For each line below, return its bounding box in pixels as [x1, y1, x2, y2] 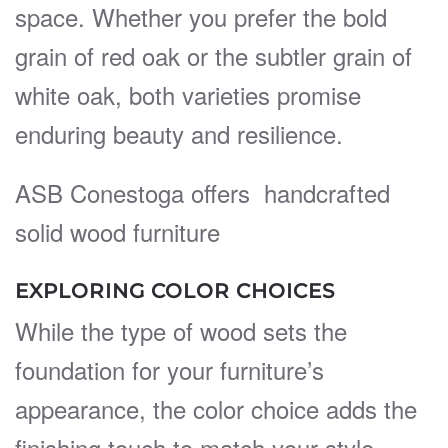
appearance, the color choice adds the [15, 390, 417, 426]
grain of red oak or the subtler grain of [15, 37, 412, 73]
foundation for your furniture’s [15, 351, 324, 387]
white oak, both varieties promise [15, 76, 361, 112]
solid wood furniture [15, 213, 220, 249]
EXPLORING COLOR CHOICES [15, 278, 335, 303]
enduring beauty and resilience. [15, 115, 343, 151]
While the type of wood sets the [15, 312, 347, 348]
